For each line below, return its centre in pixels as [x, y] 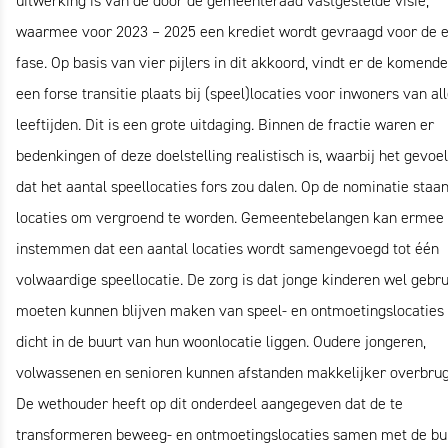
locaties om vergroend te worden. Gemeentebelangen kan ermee [230, 217]
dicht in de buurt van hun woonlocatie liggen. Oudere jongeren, [221, 341]
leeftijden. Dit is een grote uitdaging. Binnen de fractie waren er [225, 124]
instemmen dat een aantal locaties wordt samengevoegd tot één [227, 248]
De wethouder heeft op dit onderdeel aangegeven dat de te [209, 403]
